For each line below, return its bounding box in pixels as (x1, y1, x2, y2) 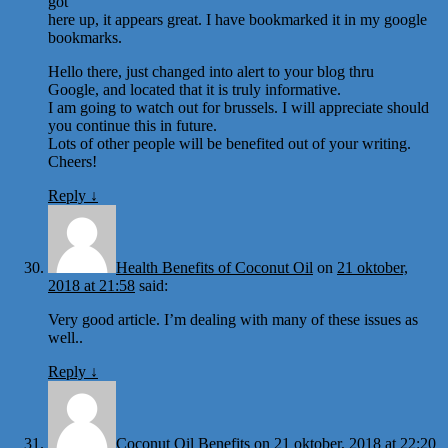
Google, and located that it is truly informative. (48, 80, 341, 98)
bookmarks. (48, 28, 122, 46)
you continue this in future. (48, 116, 217, 134)
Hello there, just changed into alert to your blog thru (48, 62, 374, 80)
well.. (48, 328, 83, 346)
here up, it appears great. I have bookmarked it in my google (48, 10, 427, 28)
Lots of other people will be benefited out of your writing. (48, 134, 411, 152)
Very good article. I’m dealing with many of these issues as (48, 310, 418, 328)
